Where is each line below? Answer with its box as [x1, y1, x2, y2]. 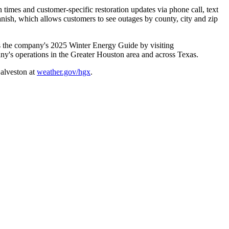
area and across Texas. [124, 50, 200, 59]
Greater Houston [71, 50, 124, 59]
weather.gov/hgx [37, 67, 90, 76]
